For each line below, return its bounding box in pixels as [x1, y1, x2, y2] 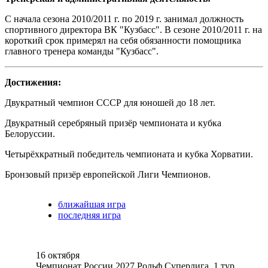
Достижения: [5, 77, 61, 87]
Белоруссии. [5, 129, 55, 139]
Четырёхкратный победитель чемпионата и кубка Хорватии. [5, 149, 253, 159]
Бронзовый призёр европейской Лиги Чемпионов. [5, 169, 211, 179]
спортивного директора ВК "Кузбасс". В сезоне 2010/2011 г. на [5, 25, 262, 35]
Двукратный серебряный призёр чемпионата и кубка [5, 118, 221, 128]
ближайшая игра [58, 199, 126, 209]
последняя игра [58, 210, 121, 220]
